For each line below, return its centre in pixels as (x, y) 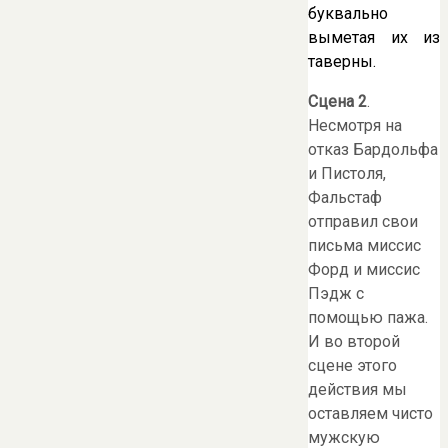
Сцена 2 (337, 101)
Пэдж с (336, 293)
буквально (348, 13)
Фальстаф (345, 197)
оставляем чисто (370, 413)
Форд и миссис (364, 269)
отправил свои (363, 221)
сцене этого (352, 365)
